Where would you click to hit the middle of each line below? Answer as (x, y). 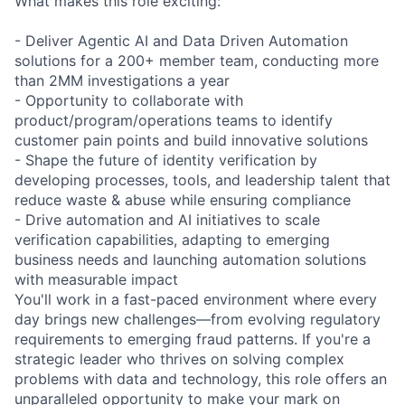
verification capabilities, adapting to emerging (172, 239)
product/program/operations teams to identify (174, 120)
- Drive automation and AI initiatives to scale (167, 219)
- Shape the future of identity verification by (166, 160)
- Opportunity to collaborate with (129, 100)
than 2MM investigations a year (122, 80)
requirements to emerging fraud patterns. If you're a (193, 339)
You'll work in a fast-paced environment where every (196, 299)
